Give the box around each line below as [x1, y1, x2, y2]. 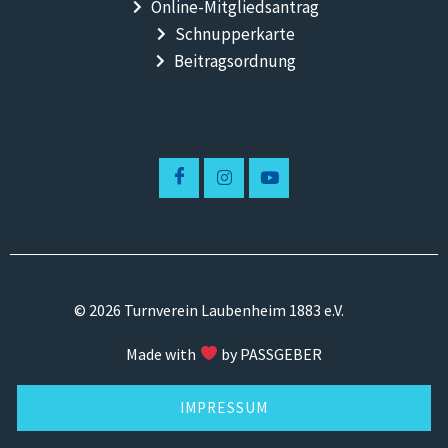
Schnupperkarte [175, 22, 296, 45]
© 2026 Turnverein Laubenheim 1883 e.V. [74, 299, 344, 320]
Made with [126, 343, 197, 364]
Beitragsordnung [174, 49, 297, 72]
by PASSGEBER [220, 343, 322, 364]
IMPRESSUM [179, 397, 269, 417]
